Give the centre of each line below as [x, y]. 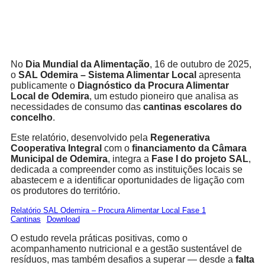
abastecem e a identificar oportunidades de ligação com [127, 180]
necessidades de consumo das [77, 107]
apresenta [218, 75]
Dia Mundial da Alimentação [87, 64]
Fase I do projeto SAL [200, 159]
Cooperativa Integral [56, 148]
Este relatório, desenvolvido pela [80, 138]
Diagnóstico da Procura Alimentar [153, 86]
